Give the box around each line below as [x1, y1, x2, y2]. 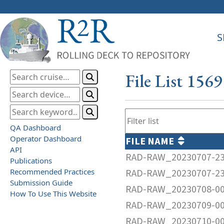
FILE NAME [125, 134, 178, 148]
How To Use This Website [10, 188, 96, 198]
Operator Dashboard [10, 133, 81, 143]
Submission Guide [10, 177, 72, 187]
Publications [10, 155, 52, 165]
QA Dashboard [10, 122, 61, 132]
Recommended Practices [10, 166, 94, 176]
